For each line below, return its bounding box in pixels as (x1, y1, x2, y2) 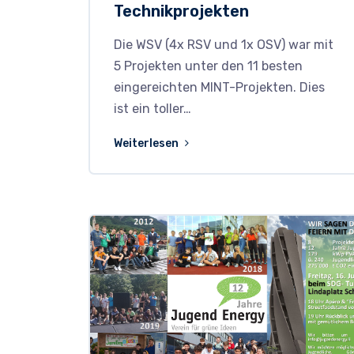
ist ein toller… (114, 101, 191, 117)
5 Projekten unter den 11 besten (114, 58, 303, 74)
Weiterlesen (114, 137, 181, 151)
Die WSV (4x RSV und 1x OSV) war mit (114, 37, 333, 53)
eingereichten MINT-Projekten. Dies (114, 80, 325, 96)
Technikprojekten (114, 2, 249, 21)
